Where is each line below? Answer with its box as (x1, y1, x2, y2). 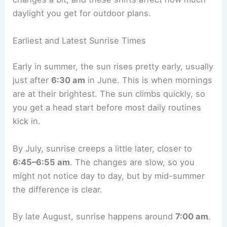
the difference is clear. (13, 184, 103, 195)
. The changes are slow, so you (70, 157, 195, 167)
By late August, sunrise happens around (13, 211, 176, 221)
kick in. (13, 116, 41, 127)
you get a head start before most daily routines (13, 102, 202, 113)
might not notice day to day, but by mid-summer (13, 170, 205, 181)
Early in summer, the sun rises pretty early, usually (13, 61, 214, 72)
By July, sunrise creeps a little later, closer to (13, 143, 193, 154)
